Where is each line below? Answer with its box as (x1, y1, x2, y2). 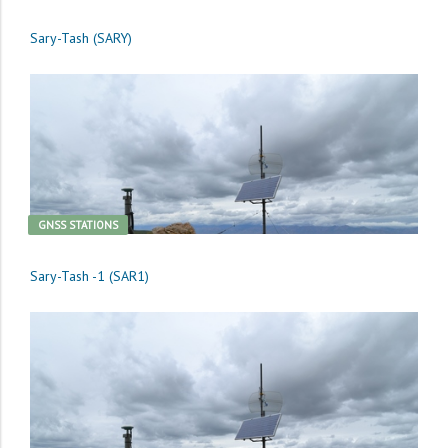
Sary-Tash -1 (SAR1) (30, 267, 149, 286)
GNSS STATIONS (38, 218, 118, 233)
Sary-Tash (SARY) (30, 29, 132, 48)
